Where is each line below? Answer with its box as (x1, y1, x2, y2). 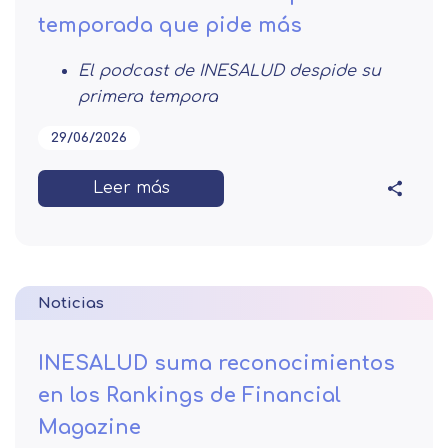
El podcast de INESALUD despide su (78, 61, 381, 80)
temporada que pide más (38, 13, 302, 37)
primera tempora (78, 87, 218, 106)
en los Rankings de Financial (38, 383, 341, 407)
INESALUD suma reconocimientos (38, 351, 395, 375)
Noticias (38, 294, 104, 312)
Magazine (38, 415, 141, 439)
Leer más (92, 178, 170, 197)
